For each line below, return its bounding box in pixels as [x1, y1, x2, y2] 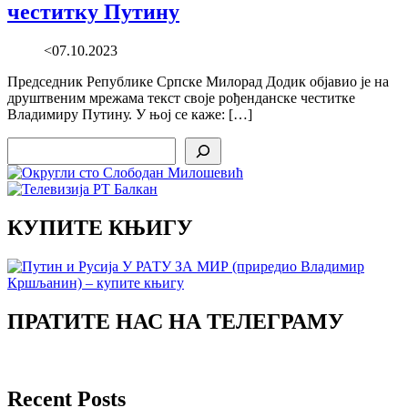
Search [6, 137, 46, 153]
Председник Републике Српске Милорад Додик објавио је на [7, 74, 389, 90]
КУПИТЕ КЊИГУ [7, 215, 193, 240]
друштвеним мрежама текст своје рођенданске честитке [7, 90, 355, 107]
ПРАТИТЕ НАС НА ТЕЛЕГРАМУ [7, 309, 344, 333]
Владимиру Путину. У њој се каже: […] [7, 107, 252, 123]
